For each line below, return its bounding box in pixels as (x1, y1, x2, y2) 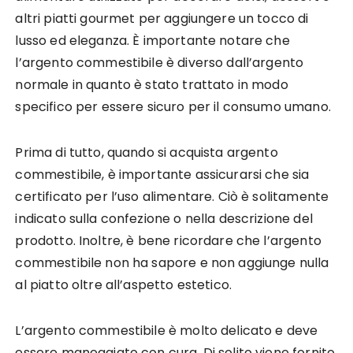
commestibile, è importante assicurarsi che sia (15, 165, 310, 184)
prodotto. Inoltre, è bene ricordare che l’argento (15, 231, 321, 250)
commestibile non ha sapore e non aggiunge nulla (15, 253, 329, 272)
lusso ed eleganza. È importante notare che (15, 31, 290, 50)
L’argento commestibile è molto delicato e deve (15, 321, 318, 340)
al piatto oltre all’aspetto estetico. (15, 275, 232, 294)
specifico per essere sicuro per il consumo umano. (15, 97, 331, 116)
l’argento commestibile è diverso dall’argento (15, 53, 304, 72)
